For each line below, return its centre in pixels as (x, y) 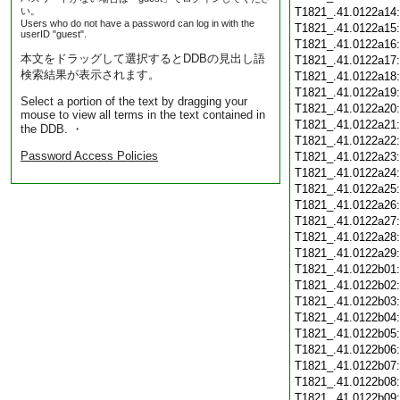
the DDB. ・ (52, 129)
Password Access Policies (89, 156)
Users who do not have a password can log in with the (137, 23)
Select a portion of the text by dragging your (134, 101)
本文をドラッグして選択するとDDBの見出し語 (143, 58)
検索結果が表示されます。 (90, 75)
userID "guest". (54, 34)
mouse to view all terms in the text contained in (143, 115)
